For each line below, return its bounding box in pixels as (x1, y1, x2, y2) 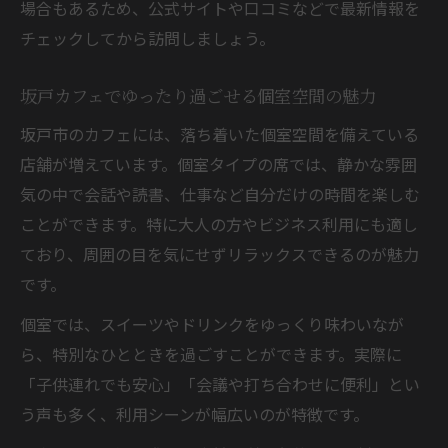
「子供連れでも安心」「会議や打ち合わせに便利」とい (20, 371, 420, 396)
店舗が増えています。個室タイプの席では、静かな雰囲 (20, 151, 417, 176)
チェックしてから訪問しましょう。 (20, 25, 275, 50)
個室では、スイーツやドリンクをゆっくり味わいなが (20, 311, 404, 336)
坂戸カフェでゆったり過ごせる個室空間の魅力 (20, 82, 376, 108)
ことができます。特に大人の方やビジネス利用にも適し (20, 211, 418, 236)
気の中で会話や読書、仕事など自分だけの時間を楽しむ (20, 181, 420, 206)
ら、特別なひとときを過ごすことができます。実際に (20, 341, 402, 366)
